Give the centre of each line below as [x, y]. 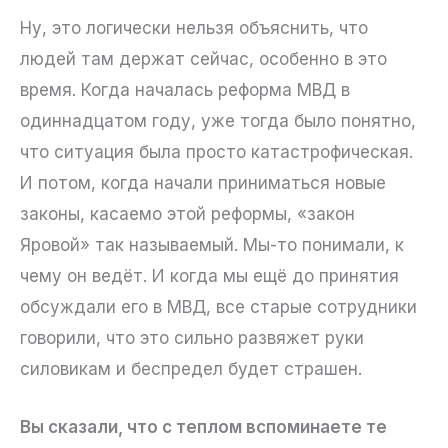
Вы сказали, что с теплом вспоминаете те [203, 427]
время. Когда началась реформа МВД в [185, 89]
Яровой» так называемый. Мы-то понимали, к [212, 244]
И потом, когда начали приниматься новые [203, 182]
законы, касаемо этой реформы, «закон [187, 213]
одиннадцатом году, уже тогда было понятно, [218, 120]
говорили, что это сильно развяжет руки [192, 337]
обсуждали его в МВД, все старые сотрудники [218, 306]
